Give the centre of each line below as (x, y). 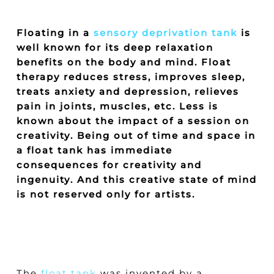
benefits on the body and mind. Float (124, 62)
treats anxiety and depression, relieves (128, 91)
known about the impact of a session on (133, 121)
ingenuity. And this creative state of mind (136, 180)
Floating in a (55, 33)
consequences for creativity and (109, 165)
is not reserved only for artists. (106, 194)
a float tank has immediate (94, 150)
